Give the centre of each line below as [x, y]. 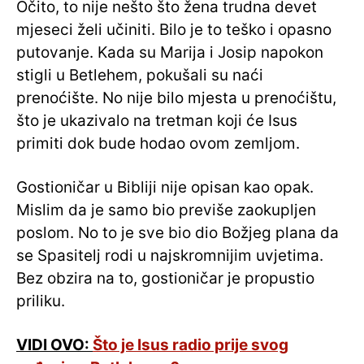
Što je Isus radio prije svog [191, 345]
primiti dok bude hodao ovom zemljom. [158, 144]
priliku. [41, 301]
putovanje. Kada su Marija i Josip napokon [170, 53]
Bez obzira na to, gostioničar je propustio [165, 279]
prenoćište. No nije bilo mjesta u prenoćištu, [176, 98]
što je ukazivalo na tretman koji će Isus [157, 121]
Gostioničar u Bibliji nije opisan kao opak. [165, 188]
